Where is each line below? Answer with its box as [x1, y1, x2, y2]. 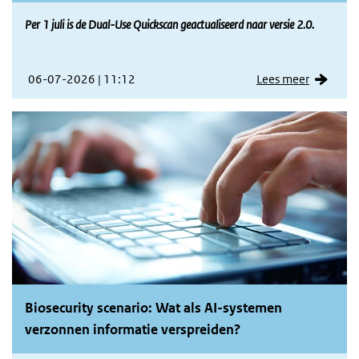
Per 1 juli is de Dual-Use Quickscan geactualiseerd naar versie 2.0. [25, 16, 314, 32]
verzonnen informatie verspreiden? [25, 320, 240, 338]
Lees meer [256, 71, 309, 87]
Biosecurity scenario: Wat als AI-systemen [25, 298, 282, 317]
